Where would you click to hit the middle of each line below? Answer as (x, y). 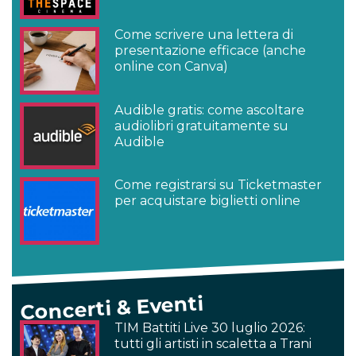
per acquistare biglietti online (208, 201)
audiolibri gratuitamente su (202, 126)
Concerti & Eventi (112, 308)
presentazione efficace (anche (211, 51)
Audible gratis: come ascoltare (210, 110)
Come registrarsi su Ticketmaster (219, 185)
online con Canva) (172, 67)
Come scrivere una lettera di (204, 35)
